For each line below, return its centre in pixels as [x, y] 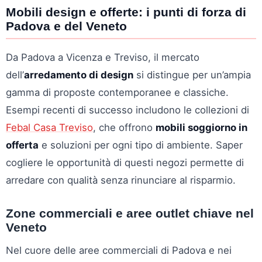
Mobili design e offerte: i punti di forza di [126, 12]
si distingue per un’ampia [192, 75]
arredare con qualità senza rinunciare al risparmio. [121, 180]
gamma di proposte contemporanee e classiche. [117, 92]
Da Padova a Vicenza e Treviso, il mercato [103, 57]
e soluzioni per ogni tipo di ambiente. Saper [141, 145]
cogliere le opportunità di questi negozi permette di [125, 163]
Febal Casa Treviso [49, 127]
